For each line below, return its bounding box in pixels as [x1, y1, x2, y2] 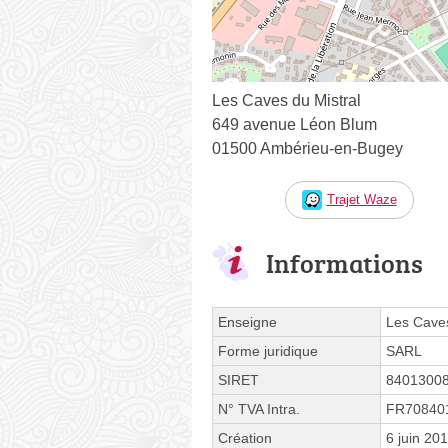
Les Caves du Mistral [212, 91, 361, 109]
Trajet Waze [326, 191, 397, 207]
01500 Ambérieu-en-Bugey [212, 139, 403, 157]
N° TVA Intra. [218, 400, 300, 417]
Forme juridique [218, 342, 318, 359]
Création [218, 429, 272, 446]
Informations [266, 244, 423, 281]
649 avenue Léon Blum [212, 115, 377, 133]
